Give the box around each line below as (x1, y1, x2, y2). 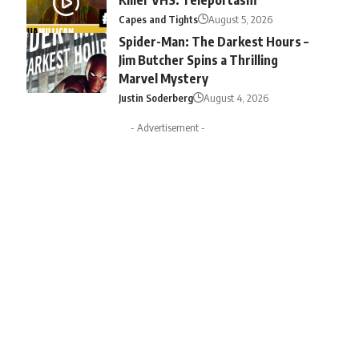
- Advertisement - (130, 120, 205, 134)
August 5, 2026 (208, 12, 272, 26)
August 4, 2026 (203, 91, 268, 104)
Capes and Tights (118, 12, 198, 26)
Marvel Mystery (118, 70, 208, 87)
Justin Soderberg (118, 91, 193, 104)
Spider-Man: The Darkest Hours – (118, 33, 309, 50)
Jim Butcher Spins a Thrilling (118, 51, 278, 68)
